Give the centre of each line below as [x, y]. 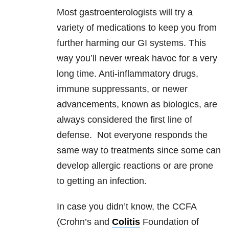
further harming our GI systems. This [131, 43]
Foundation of [169, 222]
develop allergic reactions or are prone [135, 166]
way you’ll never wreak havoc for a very [137, 59]
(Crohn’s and [84, 222]
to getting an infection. [102, 181]
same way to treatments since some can [139, 151]
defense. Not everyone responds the [132, 135]
